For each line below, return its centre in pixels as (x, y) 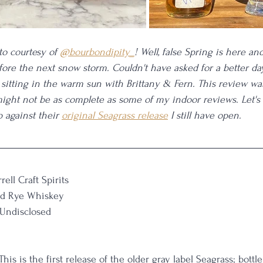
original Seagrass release (115, 115)
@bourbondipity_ (97, 52)
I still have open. (206, 115)
